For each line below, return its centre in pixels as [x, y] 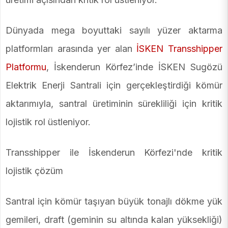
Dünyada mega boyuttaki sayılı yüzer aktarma [114, 30]
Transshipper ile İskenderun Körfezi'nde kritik [114, 152]
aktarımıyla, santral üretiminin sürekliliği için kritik [114, 103]
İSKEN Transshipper [180, 48]
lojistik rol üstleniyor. [48, 122]
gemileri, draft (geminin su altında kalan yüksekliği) [114, 219]
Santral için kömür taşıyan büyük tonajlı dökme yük [114, 201]
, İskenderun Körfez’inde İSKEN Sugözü [134, 67]
